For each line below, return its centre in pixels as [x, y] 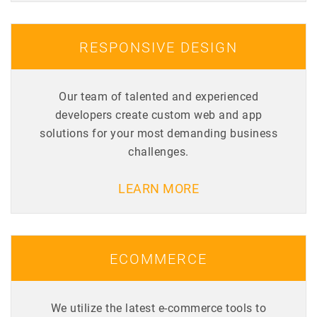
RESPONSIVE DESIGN [158, 46]
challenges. [158, 151]
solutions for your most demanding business [158, 132]
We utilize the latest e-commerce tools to [158, 307]
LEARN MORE [158, 188]
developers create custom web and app [158, 114]
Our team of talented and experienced [158, 96]
